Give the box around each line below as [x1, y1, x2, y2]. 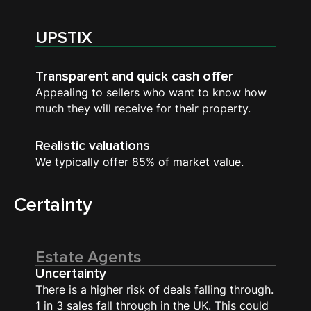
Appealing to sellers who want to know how [35, 85, 267, 99]
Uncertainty [35, 265, 107, 283]
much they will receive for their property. [35, 101, 251, 115]
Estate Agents [35, 247, 142, 268]
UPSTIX [35, 28, 93, 49]
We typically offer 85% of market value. [35, 155, 244, 169]
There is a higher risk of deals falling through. [35, 283, 274, 297]
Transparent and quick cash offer [35, 67, 234, 85]
